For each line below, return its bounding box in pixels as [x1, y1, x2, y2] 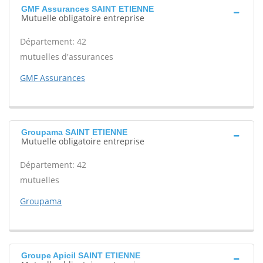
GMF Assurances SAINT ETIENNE [21, 4, 154, 14]
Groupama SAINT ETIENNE [21, 127, 127, 137]
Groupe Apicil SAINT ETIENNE [21, 251, 140, 260]
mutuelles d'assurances [20, 51, 113, 62]
